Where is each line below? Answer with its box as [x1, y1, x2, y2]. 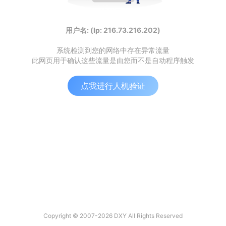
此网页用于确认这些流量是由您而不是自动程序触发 [32, 56, 194, 65]
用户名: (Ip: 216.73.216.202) [66, 26, 160, 34]
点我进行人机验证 [81, 81, 145, 91]
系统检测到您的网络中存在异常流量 [56, 46, 169, 54]
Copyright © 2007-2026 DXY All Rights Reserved [43, 212, 183, 219]
